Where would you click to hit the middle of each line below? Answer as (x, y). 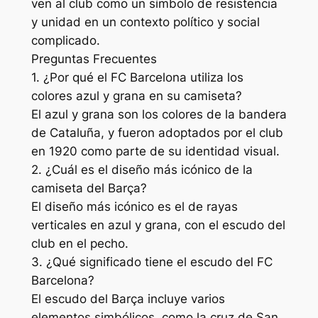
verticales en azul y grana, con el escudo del (158, 225)
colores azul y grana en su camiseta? (136, 95)
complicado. (65, 40)
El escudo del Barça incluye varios (128, 298)
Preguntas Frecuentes (94, 59)
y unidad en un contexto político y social (145, 22)
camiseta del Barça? (89, 188)
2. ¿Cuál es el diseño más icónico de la (142, 169)
